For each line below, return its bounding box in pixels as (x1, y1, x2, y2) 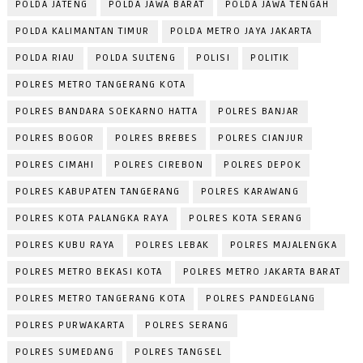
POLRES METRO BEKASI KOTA (15, 266, 163, 279)
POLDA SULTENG (95, 52, 177, 65)
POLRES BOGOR (15, 132, 95, 145)
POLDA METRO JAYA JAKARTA (169, 25, 313, 38)
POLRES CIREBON (114, 159, 204, 172)
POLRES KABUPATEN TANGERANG (15, 186, 181, 199)
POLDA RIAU (15, 52, 75, 65)
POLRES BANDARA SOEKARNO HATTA (15, 105, 199, 118)
